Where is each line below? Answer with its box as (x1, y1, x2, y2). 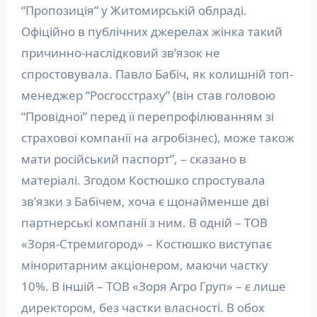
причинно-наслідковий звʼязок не (21, 45, 220, 62)
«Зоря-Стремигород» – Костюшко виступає (21, 236, 272, 253)
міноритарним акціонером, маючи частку (21, 257, 268, 274)
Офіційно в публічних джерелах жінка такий (21, 23, 282, 40)
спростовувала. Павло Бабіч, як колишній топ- (21, 66, 293, 83)
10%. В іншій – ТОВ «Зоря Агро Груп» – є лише (21, 278, 286, 295)
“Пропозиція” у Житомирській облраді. (21, 2, 247, 19)
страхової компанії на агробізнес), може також (21, 129, 294, 146)
